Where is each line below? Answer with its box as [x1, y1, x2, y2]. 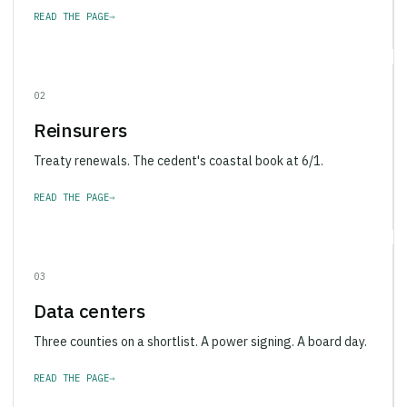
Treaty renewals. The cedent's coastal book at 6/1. [34, 140, 323, 157]
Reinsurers [34, 105, 127, 131]
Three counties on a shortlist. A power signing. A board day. [34, 321, 367, 338]
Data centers [34, 286, 145, 312]
